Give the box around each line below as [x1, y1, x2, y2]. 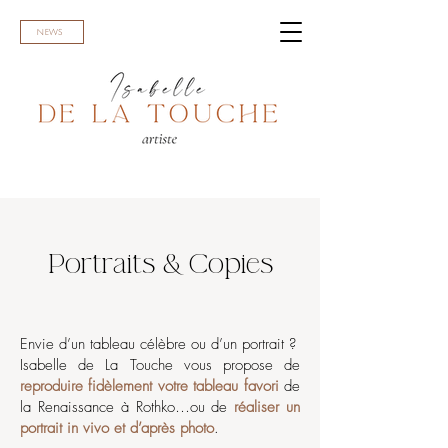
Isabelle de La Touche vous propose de [20, 355, 300, 375]
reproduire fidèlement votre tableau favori [20, 376, 279, 396]
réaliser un [234, 397, 301, 417]
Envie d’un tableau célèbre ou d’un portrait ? [20, 334, 296, 354]
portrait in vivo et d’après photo [20, 418, 214, 438]
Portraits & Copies [47, 247, 273, 281]
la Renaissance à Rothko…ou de [20, 397, 235, 417]
